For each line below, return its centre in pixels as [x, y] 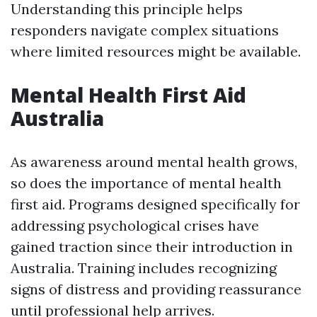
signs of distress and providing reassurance [156, 289]
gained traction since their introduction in [152, 247]
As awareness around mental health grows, [154, 162]
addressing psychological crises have [135, 225]
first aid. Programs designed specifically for [155, 204]
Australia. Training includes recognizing [144, 268]
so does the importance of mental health [146, 183]
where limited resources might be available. [156, 51]
